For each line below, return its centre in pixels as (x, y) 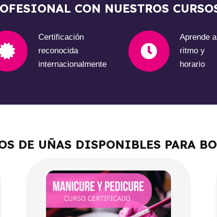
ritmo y (193, 51)
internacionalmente (72, 64)
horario (193, 64)
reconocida (58, 51)
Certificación (61, 37)
